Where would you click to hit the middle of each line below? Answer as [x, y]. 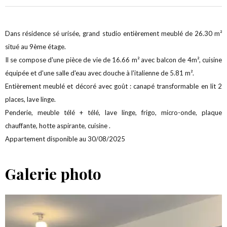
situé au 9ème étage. [35, 47]
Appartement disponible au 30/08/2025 [65, 139]
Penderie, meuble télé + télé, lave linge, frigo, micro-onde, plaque [113, 112]
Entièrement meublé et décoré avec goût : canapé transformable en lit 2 [113, 86]
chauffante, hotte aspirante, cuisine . [58, 126]
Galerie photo [53, 174]
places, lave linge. [30, 99]
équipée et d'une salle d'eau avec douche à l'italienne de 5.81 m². [100, 73]
